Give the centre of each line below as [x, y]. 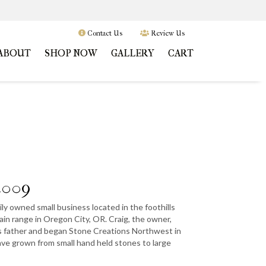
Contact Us [104, 33]
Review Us [167, 33]
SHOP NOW [71, 53]
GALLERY [133, 53]
